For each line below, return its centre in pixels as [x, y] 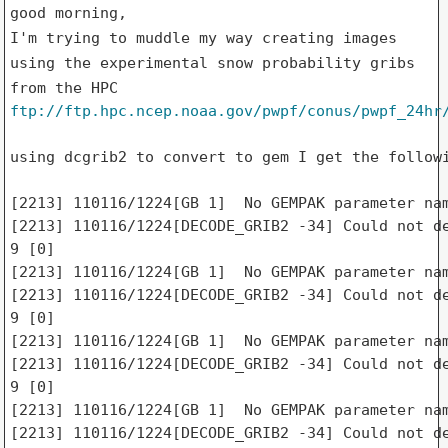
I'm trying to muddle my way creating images [203, 37]
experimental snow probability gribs [257, 62]
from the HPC [63, 87]
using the [54, 62]
